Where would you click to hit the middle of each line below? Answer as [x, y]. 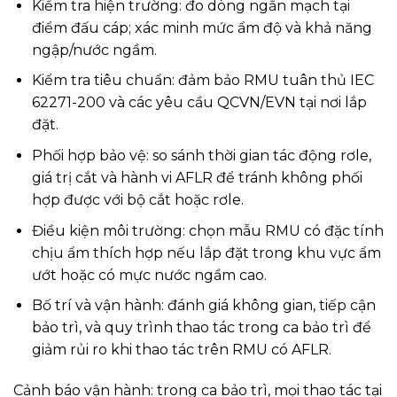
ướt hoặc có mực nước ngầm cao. [149, 275]
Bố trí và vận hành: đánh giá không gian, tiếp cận [203, 306]
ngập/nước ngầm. [94, 50]
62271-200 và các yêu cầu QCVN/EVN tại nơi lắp [199, 103]
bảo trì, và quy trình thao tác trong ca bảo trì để [201, 328]
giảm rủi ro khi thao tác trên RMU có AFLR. [181, 350]
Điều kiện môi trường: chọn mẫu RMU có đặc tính [207, 230]
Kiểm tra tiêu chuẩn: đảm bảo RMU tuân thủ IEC [202, 81]
